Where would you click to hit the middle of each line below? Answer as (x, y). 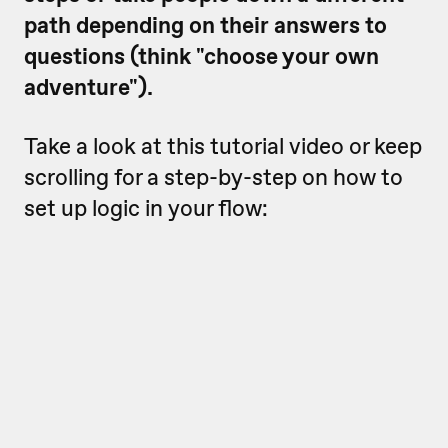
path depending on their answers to (205, 25)
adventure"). (88, 87)
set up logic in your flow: (146, 208)
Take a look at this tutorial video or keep (223, 146)
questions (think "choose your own (201, 56)
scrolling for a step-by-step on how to (213, 177)
